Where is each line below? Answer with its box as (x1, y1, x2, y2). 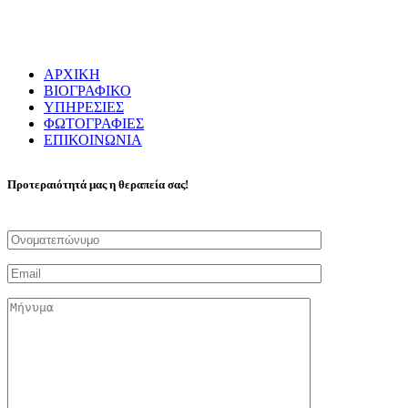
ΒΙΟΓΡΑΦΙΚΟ (44, 83, 131, 98)
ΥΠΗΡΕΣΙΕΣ (44, 99, 124, 115)
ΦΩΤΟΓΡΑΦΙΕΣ (44, 116, 144, 131)
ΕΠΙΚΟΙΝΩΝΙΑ (44, 132, 142, 148)
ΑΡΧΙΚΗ (44, 66, 100, 82)
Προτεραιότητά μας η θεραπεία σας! (7, 178, 189, 191)
